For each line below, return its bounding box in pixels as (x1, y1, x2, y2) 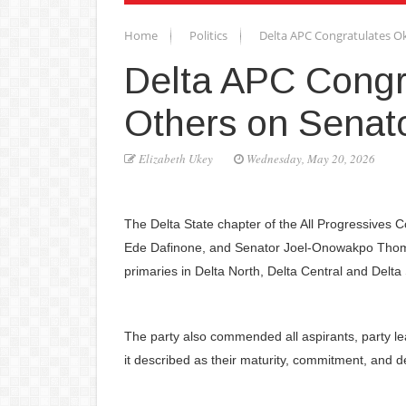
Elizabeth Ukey (136, 150, 216, 167)
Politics (189, 26, 230, 43)
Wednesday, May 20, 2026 (244, 150, 375, 167)
